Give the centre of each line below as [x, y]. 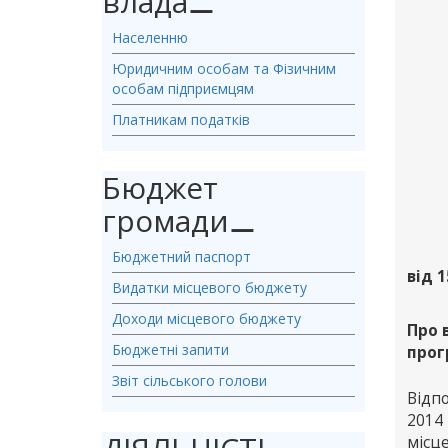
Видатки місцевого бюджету [209, 287]
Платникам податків [181, 119]
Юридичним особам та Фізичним [224, 68]
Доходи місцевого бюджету [206, 318]
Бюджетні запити [170, 349]
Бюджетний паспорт [181, 256]
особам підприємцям [183, 88]
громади [165, 220]
